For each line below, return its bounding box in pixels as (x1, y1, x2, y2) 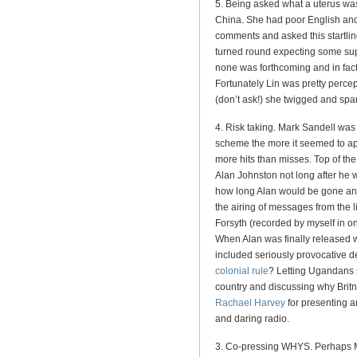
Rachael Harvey (215, 297, 285, 308)
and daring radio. (215, 313, 289, 324)
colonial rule (215, 265, 269, 277)
